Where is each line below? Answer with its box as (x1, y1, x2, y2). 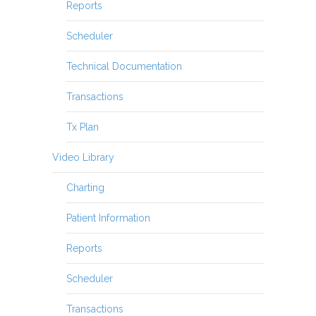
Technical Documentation (66, 60, 182, 72)
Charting (66, 181, 104, 193)
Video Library (52, 151, 114, 163)
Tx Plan (66, 121, 99, 133)
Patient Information (66, 212, 150, 224)
